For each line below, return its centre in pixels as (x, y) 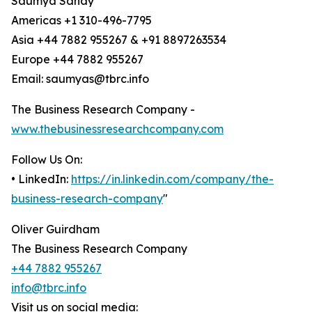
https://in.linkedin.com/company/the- (172, 179)
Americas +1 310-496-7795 (81, 21)
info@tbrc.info (49, 288)
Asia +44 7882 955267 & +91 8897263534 (119, 40)
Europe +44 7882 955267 (77, 60)
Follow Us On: (47, 160)
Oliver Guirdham (55, 229)
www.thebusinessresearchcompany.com (117, 129)
